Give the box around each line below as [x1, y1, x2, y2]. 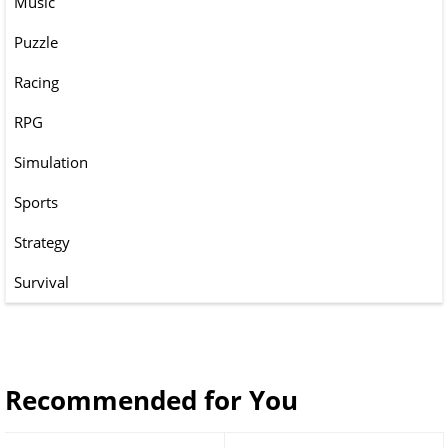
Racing [14, 72, 59, 93]
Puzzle [14, 32, 58, 53]
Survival [14, 272, 69, 293]
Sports [14, 192, 58, 213]
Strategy [14, 232, 70, 253]
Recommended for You [5, 382, 298, 419]
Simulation [14, 152, 88, 173]
